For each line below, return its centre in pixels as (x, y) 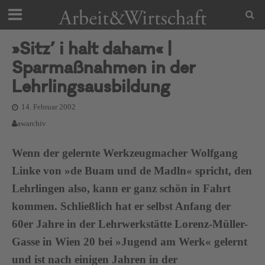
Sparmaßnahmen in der (104, 70)
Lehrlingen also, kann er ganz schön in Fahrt (121, 188)
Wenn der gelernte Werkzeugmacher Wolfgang (125, 153)
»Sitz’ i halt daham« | (92, 51)
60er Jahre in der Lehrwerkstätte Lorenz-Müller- (130, 224)
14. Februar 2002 (49, 107)
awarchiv (32, 124)
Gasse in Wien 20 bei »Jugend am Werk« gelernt (130, 242)
